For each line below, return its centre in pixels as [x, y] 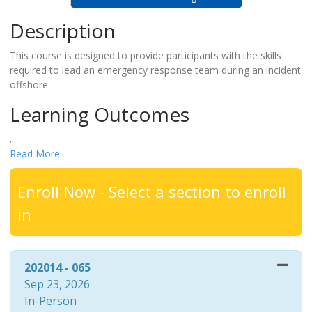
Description [62, 30]
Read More [34, 153]
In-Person [50, 301]
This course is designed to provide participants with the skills [145, 55]
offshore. [30, 84]
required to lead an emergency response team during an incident [155, 70]
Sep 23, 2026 [57, 284]
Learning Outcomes [99, 114]
